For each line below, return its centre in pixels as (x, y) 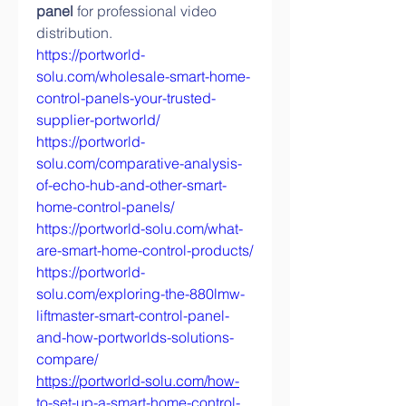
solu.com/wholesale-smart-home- (143, 76)
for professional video (145, 11)
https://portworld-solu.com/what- (140, 228)
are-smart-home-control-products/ (145, 250)
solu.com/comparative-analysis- (139, 163)
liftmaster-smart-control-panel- (133, 315)
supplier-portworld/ (98, 120)
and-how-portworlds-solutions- (135, 337)
